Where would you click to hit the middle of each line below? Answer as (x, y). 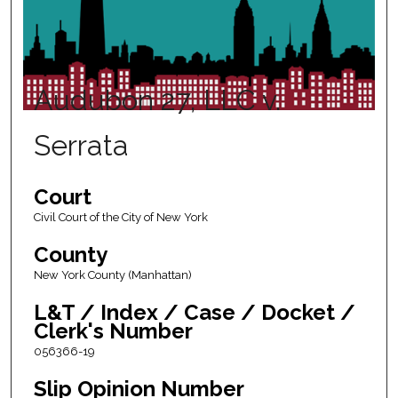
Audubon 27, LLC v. (157, 100)
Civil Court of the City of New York (120, 218)
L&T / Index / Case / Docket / (194, 313)
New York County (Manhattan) (112, 275)
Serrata (81, 146)
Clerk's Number (113, 331)
